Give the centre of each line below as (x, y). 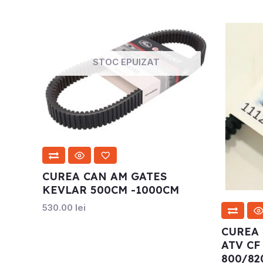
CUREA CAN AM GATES (104, 176)
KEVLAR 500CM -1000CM (111, 190)
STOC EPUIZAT (126, 62)
